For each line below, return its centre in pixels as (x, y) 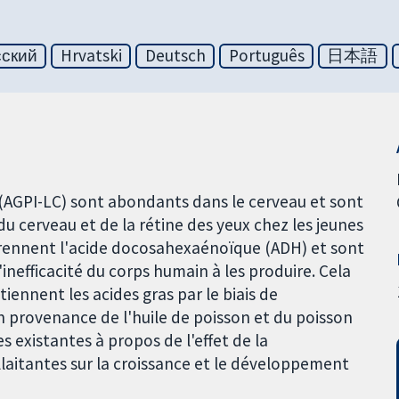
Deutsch (175, 56)
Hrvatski (91, 56)
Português (266, 56)
